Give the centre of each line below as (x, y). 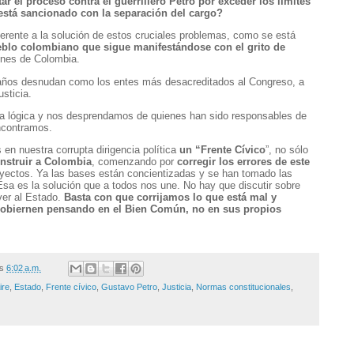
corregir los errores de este (243, 161)
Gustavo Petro (129, 287)
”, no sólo (287, 149)
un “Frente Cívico (222, 149)
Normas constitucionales (243, 287)
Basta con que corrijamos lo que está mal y (170, 197)
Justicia (177, 287)
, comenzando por (134, 161)
